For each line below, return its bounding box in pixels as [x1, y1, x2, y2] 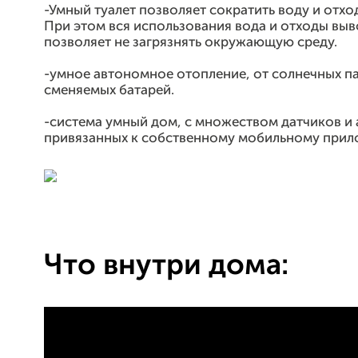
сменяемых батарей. [44, 84, 174, 97]
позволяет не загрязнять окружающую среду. [44, 36, 337, 50]
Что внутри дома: [44, 252, 288, 280]
